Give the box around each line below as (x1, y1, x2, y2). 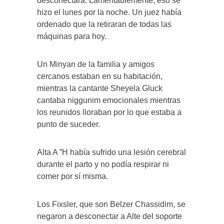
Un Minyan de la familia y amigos (37, 59, 154, 68)
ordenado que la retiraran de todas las (37, 19, 171, 28)
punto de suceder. (37, 119, 100, 128)
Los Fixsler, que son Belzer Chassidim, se (37, 199, 185, 208)
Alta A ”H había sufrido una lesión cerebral (37, 147, 186, 156)
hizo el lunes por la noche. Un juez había (37, 7, 181, 16)
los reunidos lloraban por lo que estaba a (37, 107, 181, 116)
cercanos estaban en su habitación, (37, 71, 162, 80)
